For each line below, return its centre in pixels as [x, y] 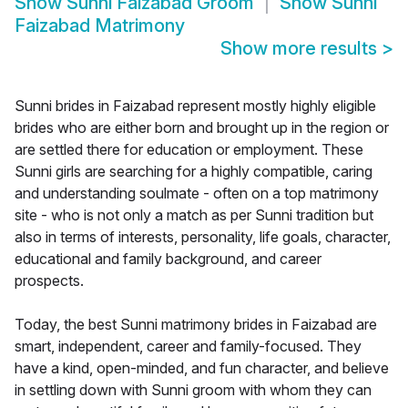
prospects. [49, 281]
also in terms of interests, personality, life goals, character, [203, 237]
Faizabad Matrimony [100, 26]
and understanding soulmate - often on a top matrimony [197, 194]
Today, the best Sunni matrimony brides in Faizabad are [196, 325]
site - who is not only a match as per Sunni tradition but [194, 215]
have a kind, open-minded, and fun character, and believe [202, 368]
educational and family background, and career [168, 259]
